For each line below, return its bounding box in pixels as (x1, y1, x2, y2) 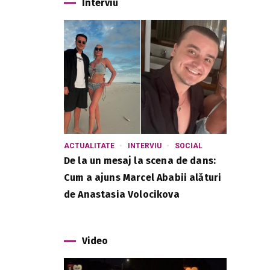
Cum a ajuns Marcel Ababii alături (64, 172, 222, 183)
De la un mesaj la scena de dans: (64, 155, 216, 166)
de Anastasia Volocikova (64, 189, 180, 200)
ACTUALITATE (64, 142, 115, 150)
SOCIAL (175, 142, 202, 150)
